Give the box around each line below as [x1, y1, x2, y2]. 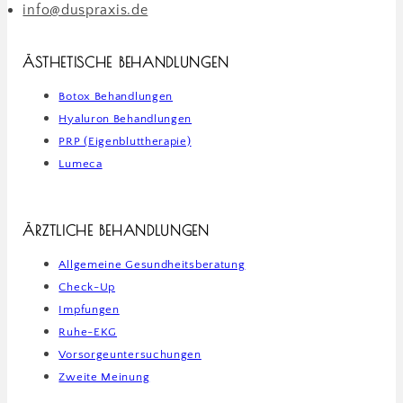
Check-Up [58, 280, 116, 293]
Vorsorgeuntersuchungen [58, 347, 201, 361]
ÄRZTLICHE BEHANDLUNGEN [22, 220, 210, 238]
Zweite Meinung [58, 370, 150, 383]
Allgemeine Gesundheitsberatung [58, 257, 246, 271]
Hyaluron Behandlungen [58, 112, 193, 125]
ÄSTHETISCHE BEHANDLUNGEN [22, 52, 229, 70]
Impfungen [58, 302, 120, 316]
